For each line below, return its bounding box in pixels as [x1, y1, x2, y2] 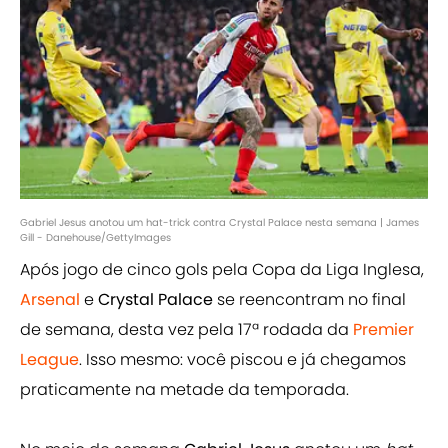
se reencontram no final [217, 288, 406, 312]
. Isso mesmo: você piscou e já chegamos [79, 348, 406, 372]
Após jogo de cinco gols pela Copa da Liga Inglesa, [20, 258, 424, 282]
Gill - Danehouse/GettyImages [20, 230, 171, 246]
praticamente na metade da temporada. [20, 378, 349, 402]
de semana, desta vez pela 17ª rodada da [20, 318, 353, 342]
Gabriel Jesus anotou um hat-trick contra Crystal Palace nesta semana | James [20, 215, 419, 231]
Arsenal [20, 288, 80, 312]
